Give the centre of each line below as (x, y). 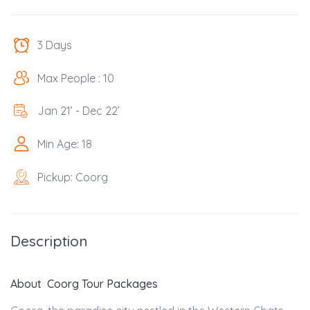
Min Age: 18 (65, 144)
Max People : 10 (76, 78)
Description (49, 240)
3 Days (55, 45)
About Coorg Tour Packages (84, 283)
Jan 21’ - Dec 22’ (79, 111)
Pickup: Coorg (73, 177)
